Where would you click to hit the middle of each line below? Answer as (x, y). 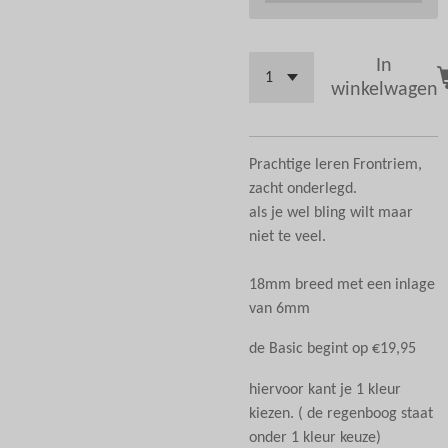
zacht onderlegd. (305, 189)
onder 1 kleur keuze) (317, 437)
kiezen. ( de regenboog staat (341, 413)
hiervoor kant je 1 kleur (325, 389)
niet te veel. (289, 237)
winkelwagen (384, 89)
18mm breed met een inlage (342, 285)
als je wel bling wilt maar (331, 213)
